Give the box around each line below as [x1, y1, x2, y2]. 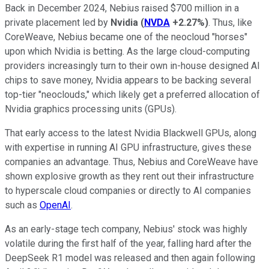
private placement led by [5, 16, 110, 28]
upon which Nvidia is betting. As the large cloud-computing [5, 45, 250, 57]
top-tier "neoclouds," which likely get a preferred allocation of [5, 88, 260, 100]
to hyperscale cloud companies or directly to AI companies [5, 184, 251, 196]
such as [5, 199, 40, 211]
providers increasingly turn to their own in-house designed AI [5, 59, 260, 71]
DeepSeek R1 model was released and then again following [5, 252, 255, 264]
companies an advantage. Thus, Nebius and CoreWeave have [5, 156, 258, 168]
